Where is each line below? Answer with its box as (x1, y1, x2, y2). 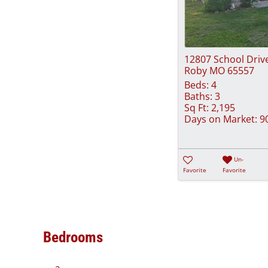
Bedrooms (43, 229, 103, 246)
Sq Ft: (184, 101, 209, 114)
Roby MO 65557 (184, 64, 254, 77)
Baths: (184, 90, 212, 103)
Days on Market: (184, 112, 257, 126)
